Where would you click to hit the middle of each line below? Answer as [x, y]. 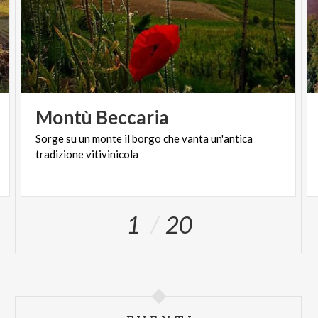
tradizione [60, 154]
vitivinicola [113, 154]
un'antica [232, 139]
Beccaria [133, 117]
